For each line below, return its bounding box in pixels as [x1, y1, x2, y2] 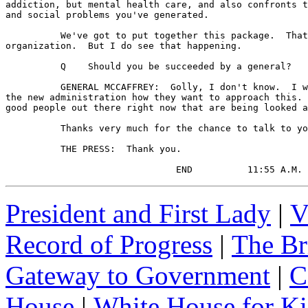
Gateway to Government [5, 261, 270, 290]
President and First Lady [5, 199, 271, 228]
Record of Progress [5, 230, 212, 259]
